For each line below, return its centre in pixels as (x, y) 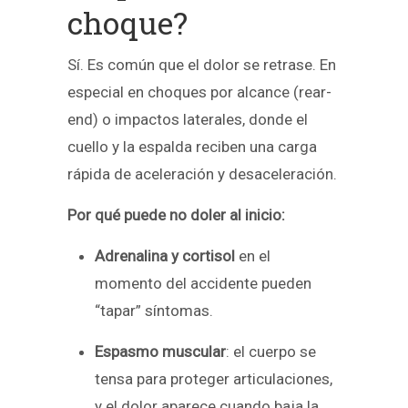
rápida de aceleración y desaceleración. (202, 174)
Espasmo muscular (160, 352)
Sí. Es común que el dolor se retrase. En (202, 65)
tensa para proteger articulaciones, (214, 379)
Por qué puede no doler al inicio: (176, 215)
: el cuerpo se (271, 352)
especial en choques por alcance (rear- (199, 92)
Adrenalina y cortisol (165, 256)
